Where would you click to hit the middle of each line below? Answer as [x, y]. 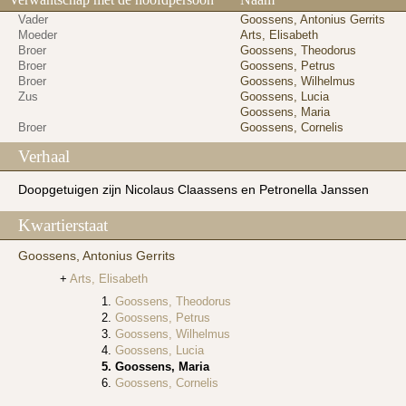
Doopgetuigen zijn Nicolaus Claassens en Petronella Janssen [193, 189]
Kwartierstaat [63, 225]
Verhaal [44, 157]
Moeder [38, 35]
